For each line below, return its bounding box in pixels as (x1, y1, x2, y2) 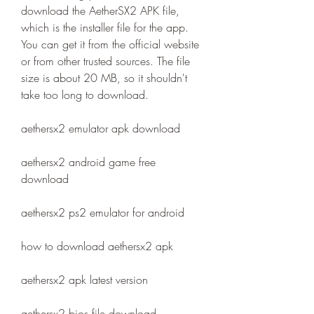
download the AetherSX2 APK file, (21, 3, 179, 18)
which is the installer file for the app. (21, 20, 189, 35)
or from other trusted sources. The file (21, 53, 190, 69)
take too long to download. (21, 87, 149, 102)
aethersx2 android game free (21, 154, 156, 170)
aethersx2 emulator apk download (21, 121, 180, 136)
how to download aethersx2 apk (21, 238, 173, 254)
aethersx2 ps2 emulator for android (21, 205, 184, 220)
